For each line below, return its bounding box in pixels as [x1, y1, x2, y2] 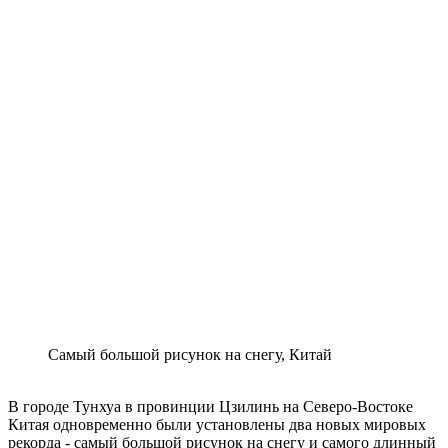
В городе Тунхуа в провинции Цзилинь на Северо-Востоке [8, 397, 413, 415]
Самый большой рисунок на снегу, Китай [48, 345, 332, 363]
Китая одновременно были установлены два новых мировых [8, 415, 426, 433]
